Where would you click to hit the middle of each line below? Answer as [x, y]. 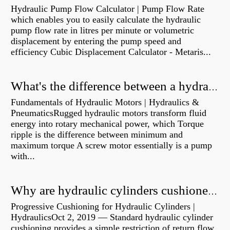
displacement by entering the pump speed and [96, 41]
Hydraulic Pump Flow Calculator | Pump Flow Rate [108, 9]
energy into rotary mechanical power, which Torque [107, 124]
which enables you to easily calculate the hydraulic [106, 20]
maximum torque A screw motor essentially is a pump [111, 146]
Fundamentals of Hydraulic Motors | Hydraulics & [105, 102]
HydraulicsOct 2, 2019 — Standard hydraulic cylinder [112, 217]
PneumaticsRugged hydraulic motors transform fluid [109, 113]
